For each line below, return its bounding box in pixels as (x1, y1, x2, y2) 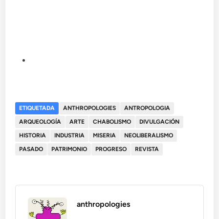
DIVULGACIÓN (139, 118, 180, 126)
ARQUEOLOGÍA (19, 118, 62, 126)
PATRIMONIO (51, 146, 88, 153)
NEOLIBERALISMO (124, 132, 174, 139)
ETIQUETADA (19, 105, 55, 112)
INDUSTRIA (54, 132, 85, 139)
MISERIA (93, 132, 116, 139)
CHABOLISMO (93, 118, 131, 126)
